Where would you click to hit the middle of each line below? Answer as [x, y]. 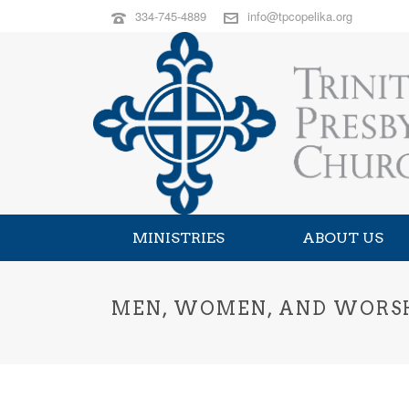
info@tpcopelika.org [300, 16]
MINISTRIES [178, 238]
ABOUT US [343, 238]
